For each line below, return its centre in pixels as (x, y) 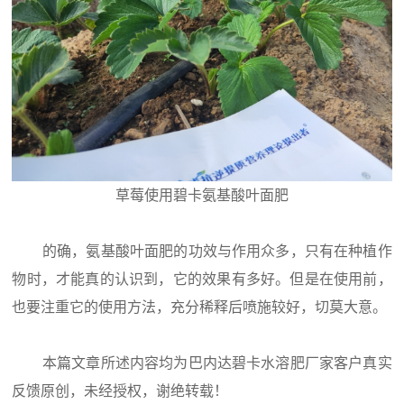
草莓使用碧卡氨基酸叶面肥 (202, 196)
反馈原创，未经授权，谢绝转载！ (120, 391)
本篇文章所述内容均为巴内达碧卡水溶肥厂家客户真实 (217, 363)
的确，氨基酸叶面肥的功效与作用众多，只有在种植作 (217, 252)
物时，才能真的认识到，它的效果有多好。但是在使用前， (202, 280)
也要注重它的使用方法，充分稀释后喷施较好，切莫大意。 (200, 308)
